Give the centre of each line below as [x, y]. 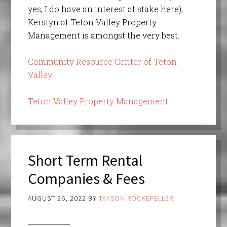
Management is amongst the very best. [103, 35]
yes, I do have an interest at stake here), [105, 9]
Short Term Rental [85, 160]
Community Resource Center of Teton [102, 62]
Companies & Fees [86, 178]
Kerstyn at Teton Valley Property [92, 22]
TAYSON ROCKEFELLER [136, 198]
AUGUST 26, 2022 [57, 198]
